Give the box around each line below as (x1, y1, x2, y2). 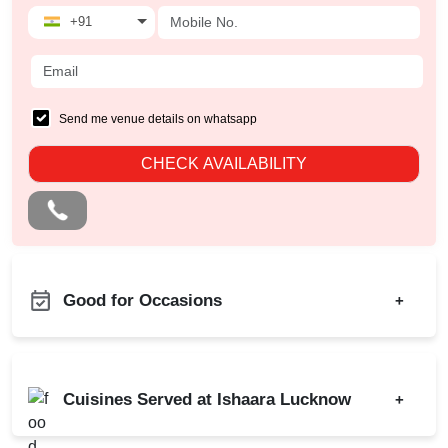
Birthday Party (46, 345, 139, 363)
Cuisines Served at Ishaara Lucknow (63, 390, 351, 410)
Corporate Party (46, 377, 150, 395)
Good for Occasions (63, 291, 222, 311)
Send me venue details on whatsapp (59, 112, 257, 127)
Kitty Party (46, 409, 114, 427)
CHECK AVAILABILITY (141, 155, 307, 173)
